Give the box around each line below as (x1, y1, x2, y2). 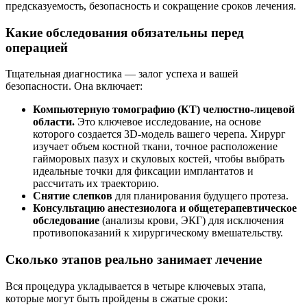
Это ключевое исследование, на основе (75, 116, 261, 128)
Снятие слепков (33, 190, 112, 202)
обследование (33, 214, 99, 227)
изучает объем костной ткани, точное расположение (33, 140, 278, 153)
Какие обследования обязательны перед (5, 25, 244, 40)
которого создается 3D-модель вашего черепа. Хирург (33, 128, 286, 140)
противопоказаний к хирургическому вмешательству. (33, 227, 283, 239)
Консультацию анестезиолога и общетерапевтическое (33, 202, 297, 214)
